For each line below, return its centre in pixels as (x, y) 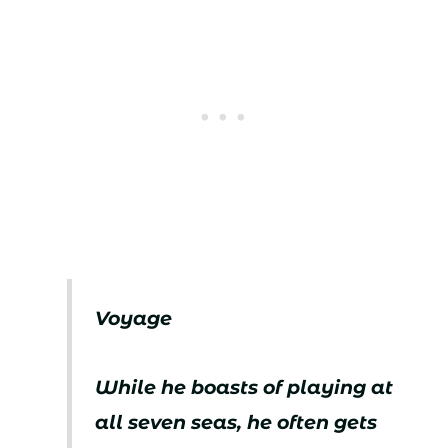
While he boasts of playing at (244, 387)
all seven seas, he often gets (236, 422)
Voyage (134, 319)
